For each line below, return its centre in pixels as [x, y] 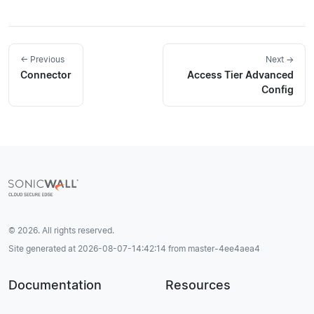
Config [278, 90]
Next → [280, 60]
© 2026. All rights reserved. [61, 231]
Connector [46, 75]
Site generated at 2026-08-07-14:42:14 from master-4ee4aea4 [134, 249]
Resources [198, 285]
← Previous [42, 60]
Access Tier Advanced [240, 75]
